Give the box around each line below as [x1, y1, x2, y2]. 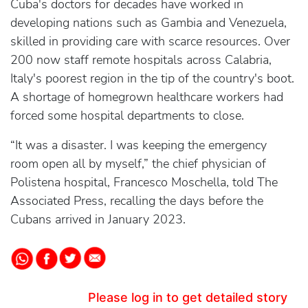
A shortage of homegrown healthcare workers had [10, 89, 283, 105]
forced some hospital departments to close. [10, 107, 244, 124]
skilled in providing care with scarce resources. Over [10, 33, 290, 49]
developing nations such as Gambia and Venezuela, [10, 14, 287, 31]
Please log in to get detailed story [88, 290, 287, 305]
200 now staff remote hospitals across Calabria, [10, 52, 272, 68]
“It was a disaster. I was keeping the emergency [10, 137, 267, 153]
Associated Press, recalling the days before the [10, 192, 263, 209]
